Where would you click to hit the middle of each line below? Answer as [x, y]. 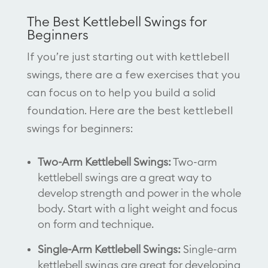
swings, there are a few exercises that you [133, 74]
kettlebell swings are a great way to [124, 177]
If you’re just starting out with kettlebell [128, 57]
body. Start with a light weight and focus [137, 208]
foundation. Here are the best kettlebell [130, 110]
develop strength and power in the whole [139, 193]
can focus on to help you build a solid [121, 92]
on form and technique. [95, 224]
